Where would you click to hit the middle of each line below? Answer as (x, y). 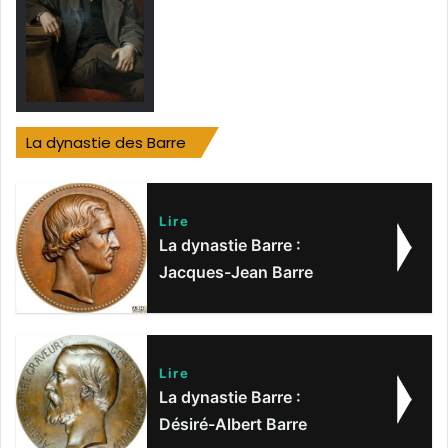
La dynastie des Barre (106, 142)
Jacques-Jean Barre (235, 271)
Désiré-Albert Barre (232, 424)
